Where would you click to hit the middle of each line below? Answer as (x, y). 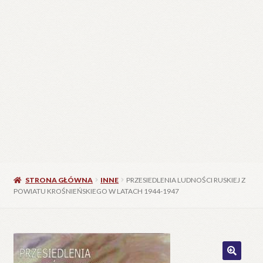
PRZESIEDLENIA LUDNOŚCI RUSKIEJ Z (186, 180)
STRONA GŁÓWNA (59, 180)
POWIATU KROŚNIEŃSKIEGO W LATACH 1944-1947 (96, 191)
